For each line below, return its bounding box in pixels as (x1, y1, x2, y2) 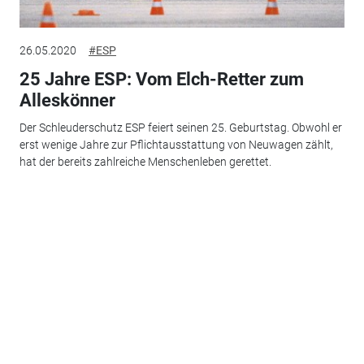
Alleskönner (19, 89, 115, 110)
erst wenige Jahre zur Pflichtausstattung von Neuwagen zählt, (19, 138, 333, 152)
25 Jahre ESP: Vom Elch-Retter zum (19, 68, 304, 89)
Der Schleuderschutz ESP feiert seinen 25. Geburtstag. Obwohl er (19, 121, 342, 135)
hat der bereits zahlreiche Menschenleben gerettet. (19, 155, 271, 169)
